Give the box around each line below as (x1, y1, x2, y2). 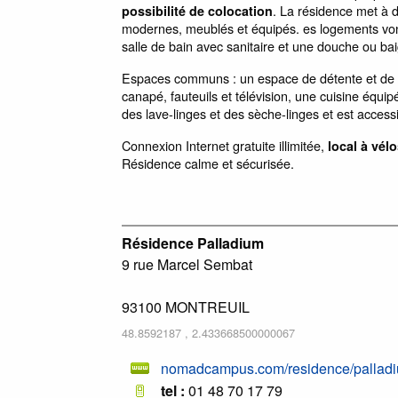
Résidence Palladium (122, 232, 264, 253)
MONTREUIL (165, 296, 250, 317)
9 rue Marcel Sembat (122, 253, 252, 275)
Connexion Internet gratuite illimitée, (122, 135, 328, 155)
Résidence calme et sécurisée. (122, 153, 294, 172)
